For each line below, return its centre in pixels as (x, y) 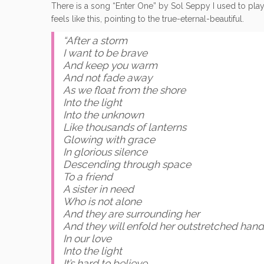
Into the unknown (103, 115)
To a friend (88, 177)
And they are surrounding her (131, 214)
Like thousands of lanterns (125, 128)
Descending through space (127, 165)
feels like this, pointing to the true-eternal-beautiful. (148, 19)
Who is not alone (102, 202)
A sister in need (98, 189)
